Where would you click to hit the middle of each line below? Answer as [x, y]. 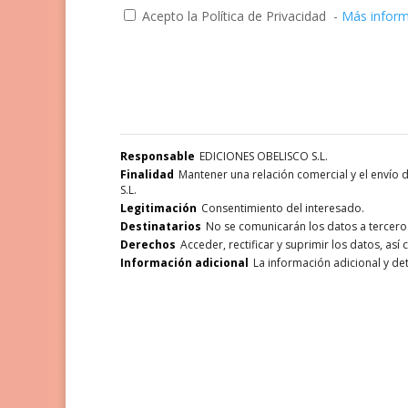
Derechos [148, 245]
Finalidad [147, 175]
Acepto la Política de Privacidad [234, 16]
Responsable [158, 157]
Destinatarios [161, 227]
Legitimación [158, 209]
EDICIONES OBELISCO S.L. [264, 157]
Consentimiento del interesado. [283, 209]
